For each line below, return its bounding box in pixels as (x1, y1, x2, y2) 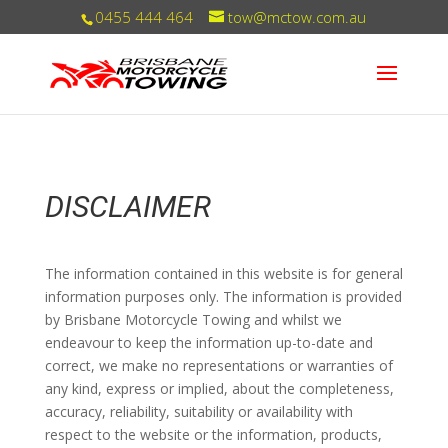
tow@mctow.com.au (228, 7, 367, 27)
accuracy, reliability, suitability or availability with (44, 402, 353, 421)
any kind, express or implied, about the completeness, (44, 379, 394, 398)
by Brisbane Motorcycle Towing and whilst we (44, 310, 342, 329)
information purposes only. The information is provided (44, 287, 402, 306)
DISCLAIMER (44, 189, 211, 224)
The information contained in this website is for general (44, 264, 403, 283)
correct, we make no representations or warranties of (44, 356, 393, 375)
